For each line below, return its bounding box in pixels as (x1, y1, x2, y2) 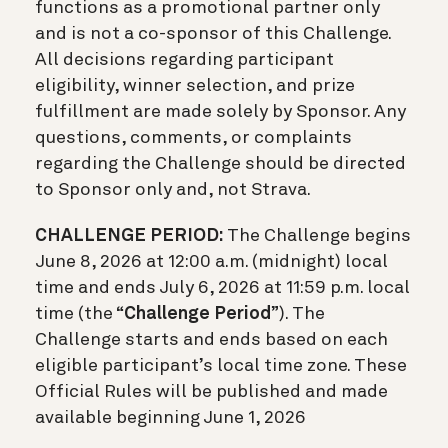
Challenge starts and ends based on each (35, 330, 388, 349)
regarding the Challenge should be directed (35, 154, 406, 173)
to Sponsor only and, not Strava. (35, 180, 311, 199)
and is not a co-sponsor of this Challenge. (35, 24, 391, 43)
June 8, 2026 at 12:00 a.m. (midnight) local (35, 252, 388, 271)
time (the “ (35, 304, 124, 323)
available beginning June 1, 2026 (35, 408, 314, 427)
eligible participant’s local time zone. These (35, 356, 407, 375)
